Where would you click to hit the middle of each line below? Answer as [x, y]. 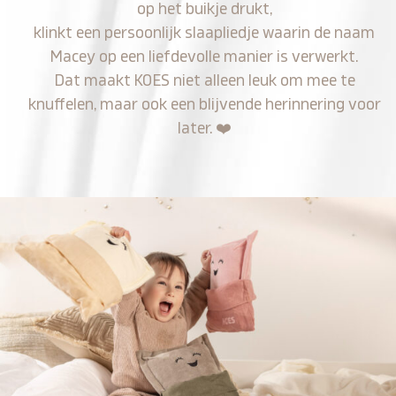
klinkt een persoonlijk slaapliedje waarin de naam [205, 33]
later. [196, 128]
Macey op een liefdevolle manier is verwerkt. [205, 57]
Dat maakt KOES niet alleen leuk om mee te [204, 80]
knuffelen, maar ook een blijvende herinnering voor [204, 104]
